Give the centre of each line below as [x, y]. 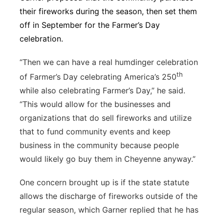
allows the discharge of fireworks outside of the [109, 196]
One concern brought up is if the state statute [104, 183]
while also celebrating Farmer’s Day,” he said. [102, 91]
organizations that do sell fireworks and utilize [106, 118]
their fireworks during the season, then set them [108, 11]
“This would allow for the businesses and [95, 104]
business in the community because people [99, 145]
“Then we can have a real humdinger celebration [109, 62]
